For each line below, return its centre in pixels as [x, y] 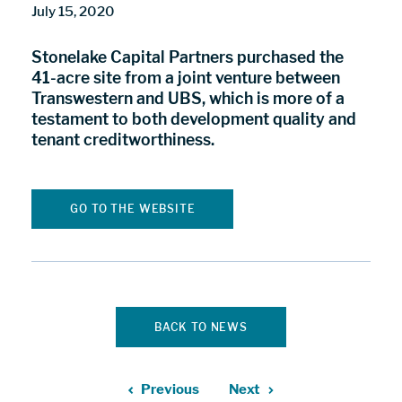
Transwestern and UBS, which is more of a [188, 99]
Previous [170, 389]
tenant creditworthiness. [123, 140]
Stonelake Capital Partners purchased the [188, 57]
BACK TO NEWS [201, 327]
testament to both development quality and [194, 119]
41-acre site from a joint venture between [186, 78]
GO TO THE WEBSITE [133, 208]
